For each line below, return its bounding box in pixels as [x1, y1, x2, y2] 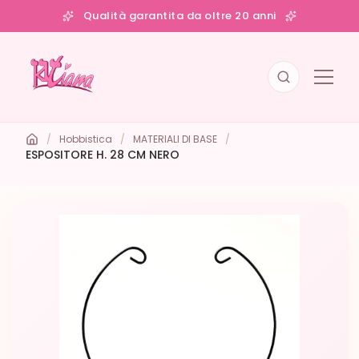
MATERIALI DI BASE [132, 132, 217, 146]
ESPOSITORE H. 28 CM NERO [25, 147, 179, 163]
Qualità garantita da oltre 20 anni [80, 8, 279, 23]
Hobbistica [58, 132, 112, 146]
